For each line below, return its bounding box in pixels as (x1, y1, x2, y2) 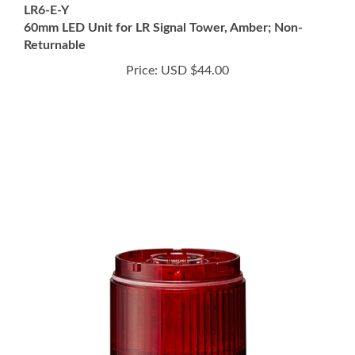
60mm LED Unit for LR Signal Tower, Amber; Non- (24, 3, 303, 16)
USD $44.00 (158, 46, 229, 59)
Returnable (24, 21, 86, 33)
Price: (126, 46, 158, 59)
